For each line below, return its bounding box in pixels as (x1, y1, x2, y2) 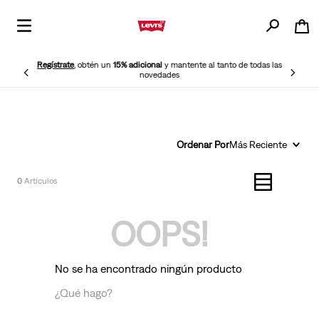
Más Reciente (229, 139, 287, 151)
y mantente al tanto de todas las (162, 60, 282, 70)
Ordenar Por (176, 139, 229, 151)
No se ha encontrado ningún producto (55, 262, 243, 276)
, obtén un (74, 60, 113, 70)
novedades (140, 70, 179, 80)
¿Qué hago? (55, 286, 113, 300)
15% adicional (113, 60, 162, 70)
